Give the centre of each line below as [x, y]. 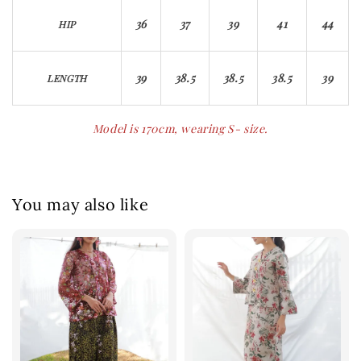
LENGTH [67, 78]
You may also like [81, 205]
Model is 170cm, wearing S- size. [180, 128]
